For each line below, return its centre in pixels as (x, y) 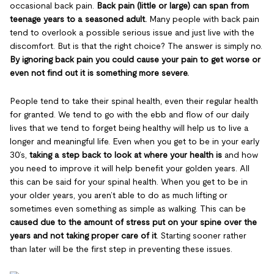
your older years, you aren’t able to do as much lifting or (119, 195)
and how (240, 155)
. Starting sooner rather (202, 235)
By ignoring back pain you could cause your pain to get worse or (135, 59)
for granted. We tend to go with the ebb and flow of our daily (129, 114)
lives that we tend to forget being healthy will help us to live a (129, 128)
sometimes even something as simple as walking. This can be (128, 209)
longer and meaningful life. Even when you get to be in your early (135, 141)
